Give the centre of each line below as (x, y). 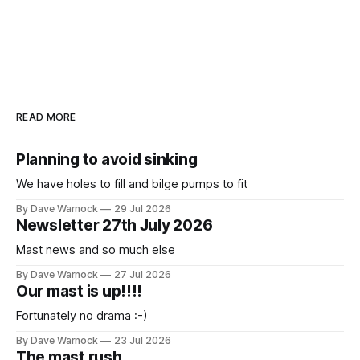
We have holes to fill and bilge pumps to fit (132, 184)
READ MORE (46, 117)
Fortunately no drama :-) (82, 316)
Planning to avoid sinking (107, 160)
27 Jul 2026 (143, 275)
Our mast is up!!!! (80, 292)
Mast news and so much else (96, 250)
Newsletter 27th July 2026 (115, 226)
